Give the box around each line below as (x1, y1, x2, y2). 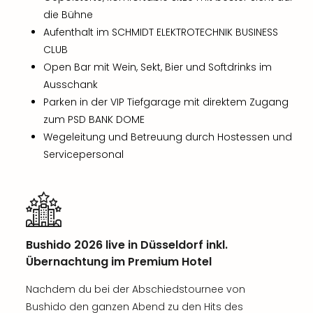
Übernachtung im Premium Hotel (26, 254, 212, 270)
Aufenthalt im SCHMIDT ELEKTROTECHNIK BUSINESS (43, 25, 278, 39)
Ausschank (43, 78, 98, 92)
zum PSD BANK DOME (43, 112, 145, 126)
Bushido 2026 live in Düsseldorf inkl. (26, 237, 228, 253)
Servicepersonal (43, 147, 124, 161)
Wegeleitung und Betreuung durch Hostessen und (43, 130, 292, 144)
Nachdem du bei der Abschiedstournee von (26, 282, 245, 296)
